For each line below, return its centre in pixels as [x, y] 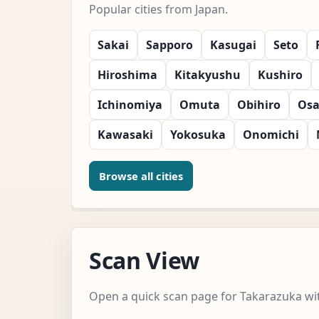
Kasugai [233, 45]
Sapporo [169, 45]
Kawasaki [125, 134]
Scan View [145, 260]
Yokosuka [198, 134]
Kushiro [280, 74]
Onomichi [271, 134]
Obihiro [259, 104]
